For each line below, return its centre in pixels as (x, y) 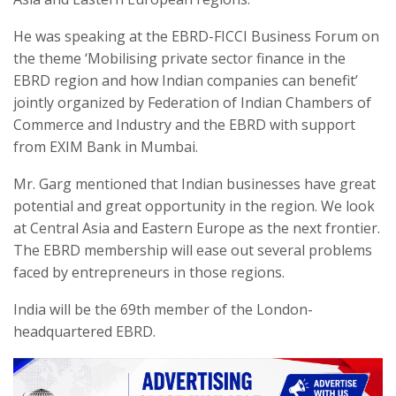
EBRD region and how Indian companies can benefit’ (186, 81)
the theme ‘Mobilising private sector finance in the (179, 59)
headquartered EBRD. (84, 332)
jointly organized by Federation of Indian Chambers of (192, 103)
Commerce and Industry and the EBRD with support (184, 125)
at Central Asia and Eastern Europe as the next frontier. (197, 228)
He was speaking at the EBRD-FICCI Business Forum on (196, 37)
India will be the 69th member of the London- (163, 310)
